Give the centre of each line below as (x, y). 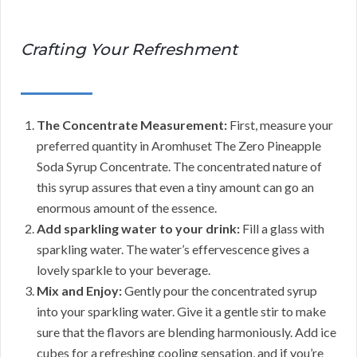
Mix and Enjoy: (79, 290)
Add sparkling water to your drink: (138, 228)
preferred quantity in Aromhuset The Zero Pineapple (179, 145)
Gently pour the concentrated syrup (220, 290)
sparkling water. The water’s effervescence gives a (173, 249)
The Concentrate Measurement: (132, 124)
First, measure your (280, 124)
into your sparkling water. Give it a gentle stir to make (181, 311)
